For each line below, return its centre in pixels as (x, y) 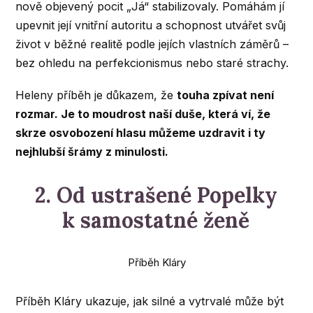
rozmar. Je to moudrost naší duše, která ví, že (143, 114)
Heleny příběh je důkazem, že (96, 95)
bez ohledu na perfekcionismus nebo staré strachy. (152, 63)
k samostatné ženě (156, 220)
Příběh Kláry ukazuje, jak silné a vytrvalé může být (150, 301)
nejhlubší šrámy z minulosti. (92, 152)
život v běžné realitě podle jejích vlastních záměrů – (152, 44)
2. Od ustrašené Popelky (156, 195)
